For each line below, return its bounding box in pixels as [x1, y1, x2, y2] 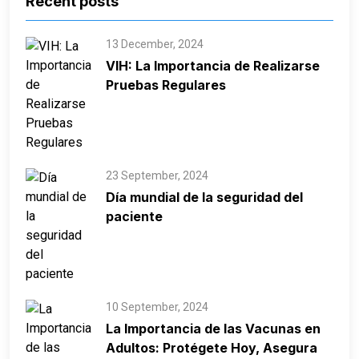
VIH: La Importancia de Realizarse [106, 58, 320, 74]
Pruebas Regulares [106, 77, 226, 93]
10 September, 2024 [106, 301, 208, 313]
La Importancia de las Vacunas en [106, 321, 321, 337]
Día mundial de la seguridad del [106, 189, 303, 205]
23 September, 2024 [106, 169, 208, 182]
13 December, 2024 [106, 38, 204, 50]
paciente [106, 208, 163, 224]
